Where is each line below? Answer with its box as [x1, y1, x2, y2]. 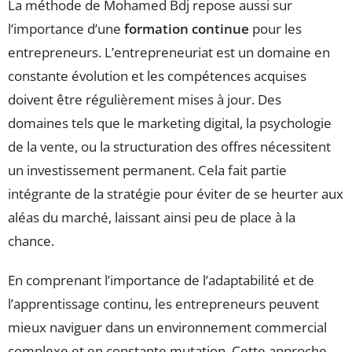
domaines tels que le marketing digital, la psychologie [8, 114, 332, 133]
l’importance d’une [8, 20, 124, 38]
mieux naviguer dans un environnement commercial [8, 318, 327, 337]
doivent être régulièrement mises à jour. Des [8, 90, 281, 109]
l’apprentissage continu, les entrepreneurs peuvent [8, 295, 319, 313]
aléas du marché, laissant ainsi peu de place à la [8, 208, 295, 227]
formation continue [124, 20, 249, 38]
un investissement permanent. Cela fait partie [8, 161, 287, 180]
